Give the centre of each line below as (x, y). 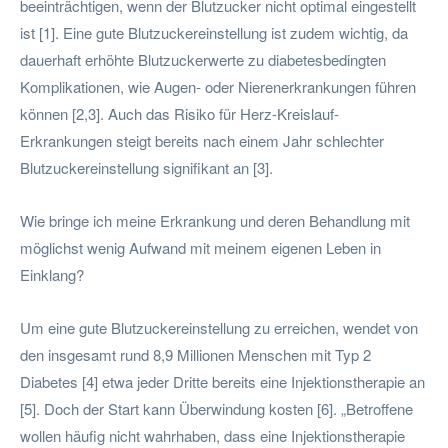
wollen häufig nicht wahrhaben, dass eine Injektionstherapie (212, 435)
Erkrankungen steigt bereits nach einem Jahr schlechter (202, 140)
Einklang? (52, 274)
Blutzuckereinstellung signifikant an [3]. (146, 167)
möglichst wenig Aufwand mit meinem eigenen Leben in (200, 247)
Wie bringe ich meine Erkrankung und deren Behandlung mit (215, 220)
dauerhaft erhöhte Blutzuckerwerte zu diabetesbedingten (203, 59)
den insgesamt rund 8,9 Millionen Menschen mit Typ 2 (195, 354)
